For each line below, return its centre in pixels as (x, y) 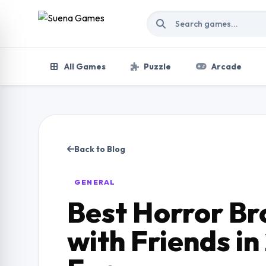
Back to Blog (100, 149)
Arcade (227, 66)
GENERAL (95, 182)
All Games (84, 66)
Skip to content (49, 14)
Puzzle (157, 66)
